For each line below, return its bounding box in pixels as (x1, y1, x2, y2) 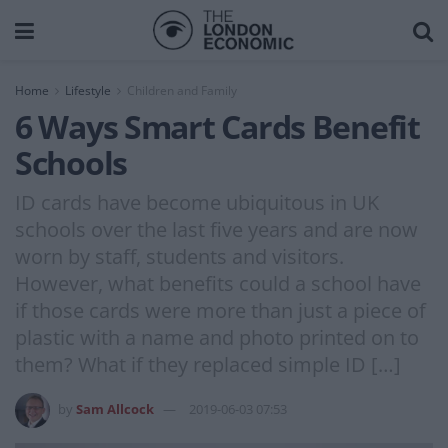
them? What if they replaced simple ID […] (15, 350, 401, 378)
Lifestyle (65, 82, 111, 99)
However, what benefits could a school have (15, 269, 421, 297)
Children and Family (127, 82, 237, 99)
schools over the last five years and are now (15, 215, 418, 243)
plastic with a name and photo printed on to (15, 323, 419, 351)
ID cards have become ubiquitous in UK (15, 188, 379, 216)
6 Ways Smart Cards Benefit (15, 105, 420, 148)
